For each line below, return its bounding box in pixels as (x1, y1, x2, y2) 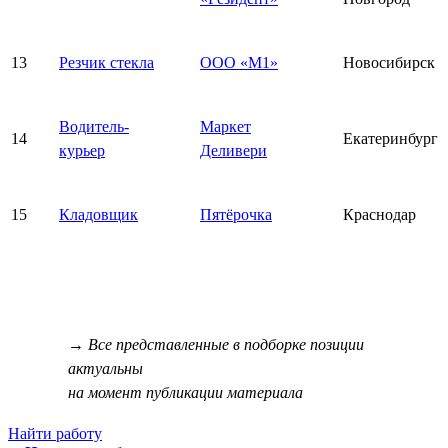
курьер (59, 141, 105, 159)
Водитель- (59, 117, 129, 135)
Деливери (200, 141, 267, 159)
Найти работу (8, 424, 102, 442)
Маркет (200, 117, 251, 135)
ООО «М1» (200, 53, 278, 71)
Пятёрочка (200, 205, 272, 223)
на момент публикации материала (68, 383, 303, 401)
